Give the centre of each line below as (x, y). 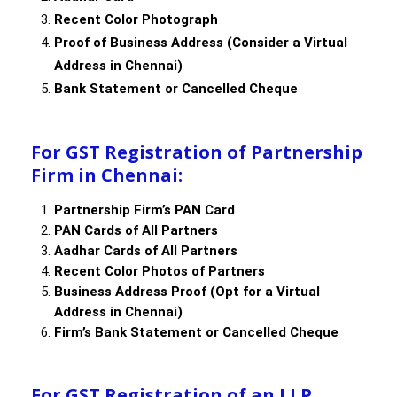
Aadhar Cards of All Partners (146, 251)
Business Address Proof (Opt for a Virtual (187, 292)
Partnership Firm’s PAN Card (144, 210)
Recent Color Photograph (136, 20)
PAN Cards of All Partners (136, 231)
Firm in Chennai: (107, 175)
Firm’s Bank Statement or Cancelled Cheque (196, 333)
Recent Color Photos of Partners (160, 272)
